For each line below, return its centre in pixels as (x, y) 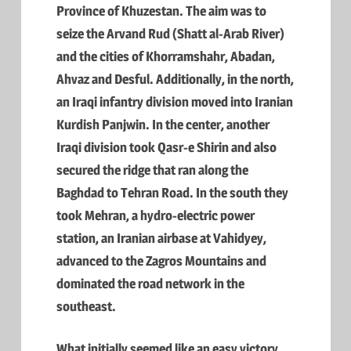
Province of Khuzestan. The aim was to (161, 11)
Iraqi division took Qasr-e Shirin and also (166, 147)
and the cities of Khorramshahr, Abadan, (166, 56)
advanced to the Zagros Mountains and (161, 261)
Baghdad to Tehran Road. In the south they (172, 192)
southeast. (86, 306)
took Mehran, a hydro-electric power (156, 215)
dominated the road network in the (150, 283)
